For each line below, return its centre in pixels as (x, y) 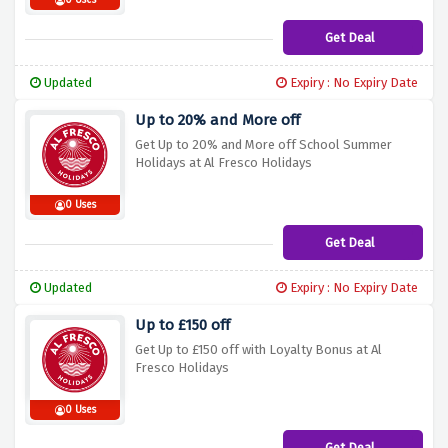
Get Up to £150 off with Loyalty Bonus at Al (258, 350)
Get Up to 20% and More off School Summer (263, 145)
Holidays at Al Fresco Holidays (223, 163)
